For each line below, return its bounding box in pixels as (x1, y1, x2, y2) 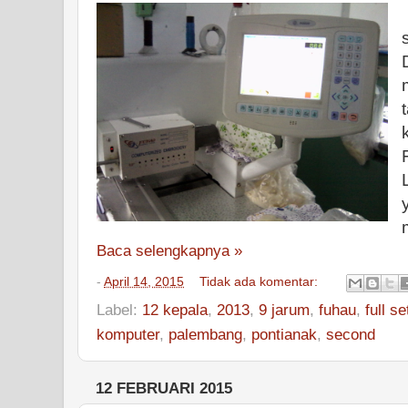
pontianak (251, 324, 317, 343)
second (326, 324, 375, 343)
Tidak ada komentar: (199, 274, 322, 289)
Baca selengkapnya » (97, 241, 242, 260)
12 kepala (142, 300, 208, 319)
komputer (97, 324, 159, 343)
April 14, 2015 (104, 274, 184, 289)
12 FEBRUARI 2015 (96, 379, 232, 397)
